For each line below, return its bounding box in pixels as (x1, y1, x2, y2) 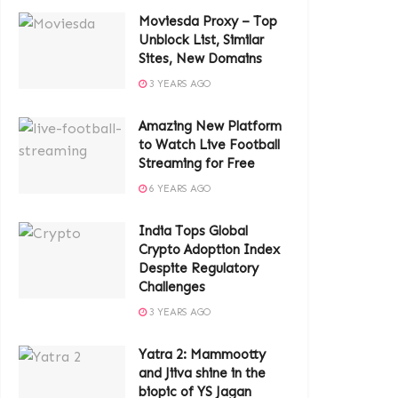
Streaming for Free (139, 155, 255, 171)
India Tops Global (139, 223, 248, 239)
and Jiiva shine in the (139, 365, 266, 381)
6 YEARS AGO (147, 183, 211, 195)
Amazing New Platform (139, 118, 282, 134)
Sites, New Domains (139, 51, 262, 67)
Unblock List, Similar (139, 32, 264, 48)
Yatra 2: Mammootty (139, 346, 266, 362)
